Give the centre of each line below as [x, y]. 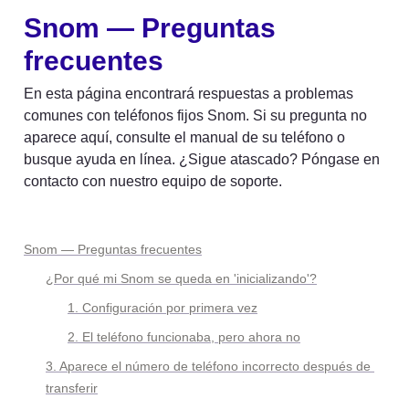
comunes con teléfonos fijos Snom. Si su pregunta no [195, 115]
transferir [72, 388]
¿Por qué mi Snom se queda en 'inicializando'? [181, 278]
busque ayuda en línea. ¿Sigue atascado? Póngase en [202, 159]
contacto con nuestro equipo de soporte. [153, 181]
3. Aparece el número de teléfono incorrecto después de [208, 366]
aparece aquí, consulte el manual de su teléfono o [184, 137]
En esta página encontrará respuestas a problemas [189, 93]
